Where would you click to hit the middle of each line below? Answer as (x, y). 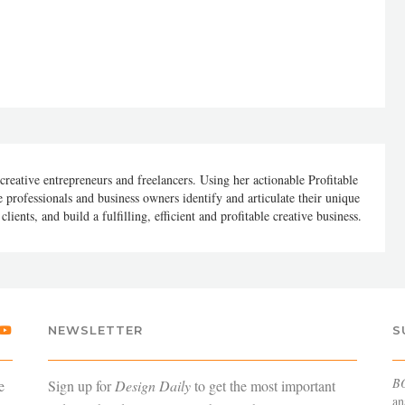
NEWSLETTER (95, 330)
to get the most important (263, 386)
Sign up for (81, 386)
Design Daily (152, 386)
